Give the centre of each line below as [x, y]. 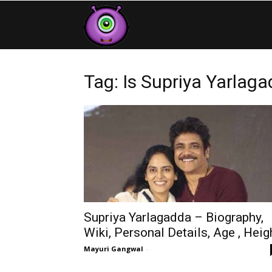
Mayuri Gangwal [114, 249]
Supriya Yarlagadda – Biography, [174, 217]
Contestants [152, 24]
